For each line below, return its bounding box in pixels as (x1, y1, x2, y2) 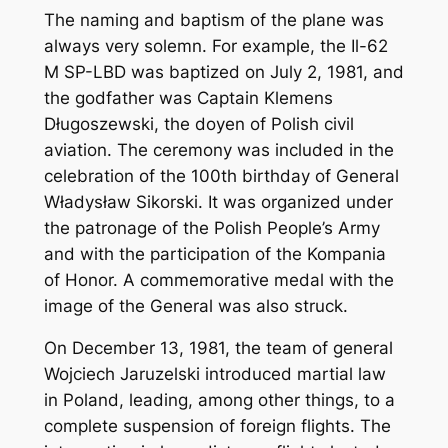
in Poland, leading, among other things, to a (43, 390, 395, 411)
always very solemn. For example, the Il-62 (43, 35, 388, 56)
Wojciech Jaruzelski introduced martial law (43, 364, 386, 385)
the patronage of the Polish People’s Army (43, 217, 380, 238)
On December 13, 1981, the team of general (43, 338, 393, 359)
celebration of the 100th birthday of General (43, 165, 399, 186)
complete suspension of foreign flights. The (43, 416, 391, 437)
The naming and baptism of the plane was (43, 9, 384, 30)
